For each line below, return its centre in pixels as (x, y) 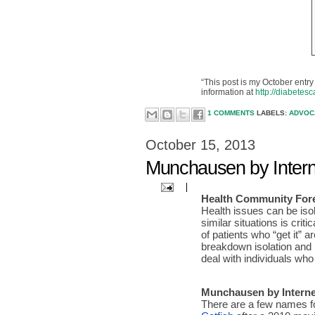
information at (229, 92)
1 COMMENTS (232, 113)
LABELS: (273, 113)
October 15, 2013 (200, 145)
